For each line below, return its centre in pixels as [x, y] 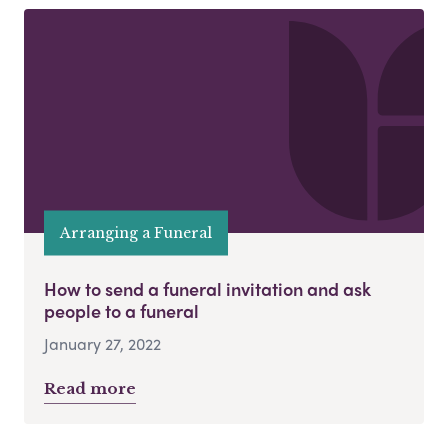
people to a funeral [121, 311]
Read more [90, 389]
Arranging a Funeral [136, 232]
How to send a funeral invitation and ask [207, 289]
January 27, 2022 [102, 344]
